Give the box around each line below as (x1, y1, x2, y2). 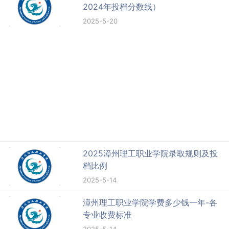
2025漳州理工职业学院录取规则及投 (83, 148, 218, 159)
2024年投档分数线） (83, 2, 161, 12)
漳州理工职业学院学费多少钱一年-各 (83, 197, 218, 208)
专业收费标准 (83, 210, 132, 220)
